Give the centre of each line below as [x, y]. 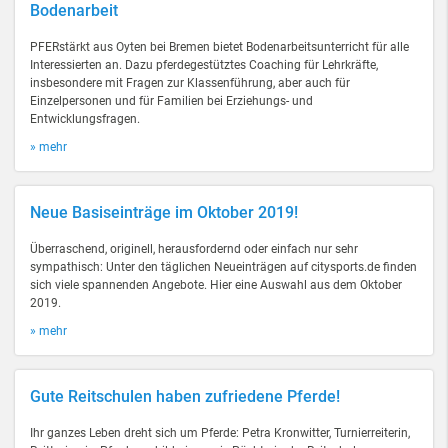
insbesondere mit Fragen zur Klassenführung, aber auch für [190, 83]
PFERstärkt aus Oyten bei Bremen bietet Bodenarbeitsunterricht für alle [219, 47]
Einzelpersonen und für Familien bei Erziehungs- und [171, 101]
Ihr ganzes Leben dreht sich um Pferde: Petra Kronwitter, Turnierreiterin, [220, 433]
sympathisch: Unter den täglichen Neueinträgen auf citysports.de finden [223, 267]
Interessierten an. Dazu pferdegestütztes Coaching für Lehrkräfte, [204, 65]
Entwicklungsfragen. [85, 119]
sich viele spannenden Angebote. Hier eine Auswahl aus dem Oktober [216, 285]
